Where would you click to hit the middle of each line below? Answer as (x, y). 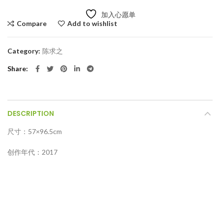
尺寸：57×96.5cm (35, 132)
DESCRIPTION (31, 114)
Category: (25, 51)
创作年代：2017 (32, 152)
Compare (32, 24)
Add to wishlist (92, 24)
